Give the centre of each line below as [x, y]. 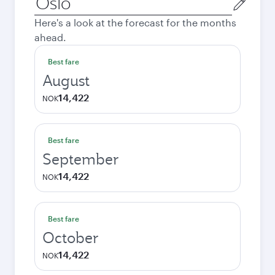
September [81, 159]
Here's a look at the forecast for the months [135, 22]
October [71, 238]
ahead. [50, 37]
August [66, 80]
